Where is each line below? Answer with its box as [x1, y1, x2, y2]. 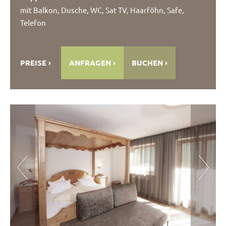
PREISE [20, 57, 46, 68]
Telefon [20, 17, 46, 27]
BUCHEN [132, 57, 163, 68]
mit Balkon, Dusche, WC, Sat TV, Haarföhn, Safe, [20, 5, 184, 15]
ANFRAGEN [69, 57, 111, 68]
